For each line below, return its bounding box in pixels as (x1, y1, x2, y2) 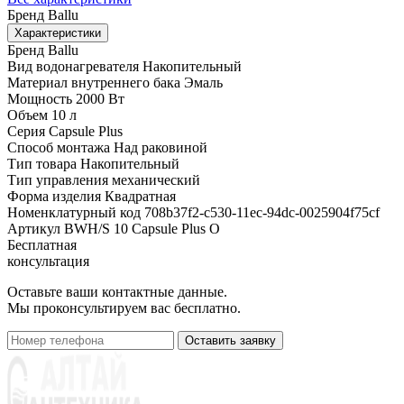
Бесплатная (7, 236, 77, 252)
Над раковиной (114, 139, 207, 155)
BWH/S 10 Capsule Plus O (64, 220, 220, 236)
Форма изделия (7, 188, 101, 204)
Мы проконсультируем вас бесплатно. (7, 299, 241, 316)
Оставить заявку (185, 333, 276, 347)
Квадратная (105, 188, 176, 204)
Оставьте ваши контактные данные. (7, 283, 227, 299)
